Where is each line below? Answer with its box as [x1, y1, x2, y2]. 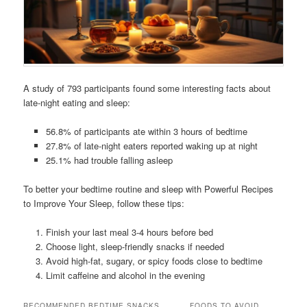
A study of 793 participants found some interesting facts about [23, 81, 271, 95]
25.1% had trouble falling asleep [45, 153, 173, 167]
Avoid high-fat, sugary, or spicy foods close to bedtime [45, 254, 262, 268]
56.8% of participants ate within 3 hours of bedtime [45, 124, 247, 138]
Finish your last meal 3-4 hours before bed [45, 225, 213, 239]
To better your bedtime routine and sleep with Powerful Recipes [23, 182, 274, 195]
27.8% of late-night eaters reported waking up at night [45, 138, 258, 152]
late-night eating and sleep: [23, 95, 131, 109]
